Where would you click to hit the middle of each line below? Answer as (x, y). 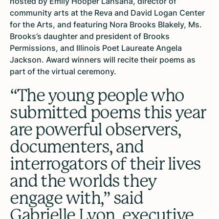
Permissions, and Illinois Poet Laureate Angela (96, 48)
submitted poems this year (108, 113)
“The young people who (97, 96)
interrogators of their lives (105, 164)
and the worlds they (83, 181)
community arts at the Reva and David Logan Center (107, 13)
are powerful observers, (96, 130)
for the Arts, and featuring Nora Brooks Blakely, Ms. (106, 25)
